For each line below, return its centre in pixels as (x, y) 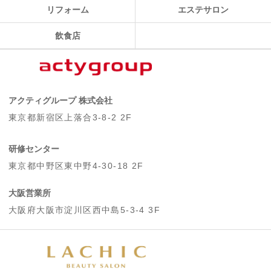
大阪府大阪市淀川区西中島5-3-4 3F (84, 210)
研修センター (34, 149)
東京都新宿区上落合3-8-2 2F (70, 118)
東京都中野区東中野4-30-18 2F (76, 166)
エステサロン (203, 9)
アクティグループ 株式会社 (60, 101)
